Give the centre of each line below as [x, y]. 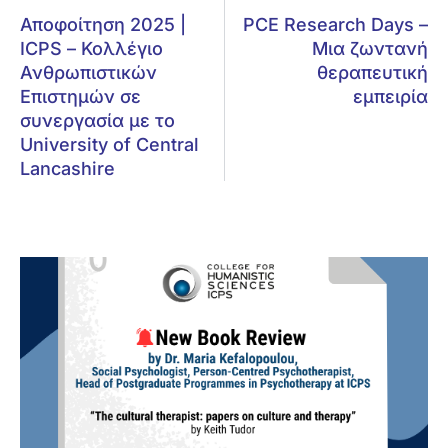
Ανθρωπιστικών [88, 73]
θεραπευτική [372, 73]
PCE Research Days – [335, 25]
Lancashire [67, 169]
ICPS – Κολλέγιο [91, 49]
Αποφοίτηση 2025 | [103, 25]
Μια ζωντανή [370, 49]
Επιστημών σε [80, 97]
